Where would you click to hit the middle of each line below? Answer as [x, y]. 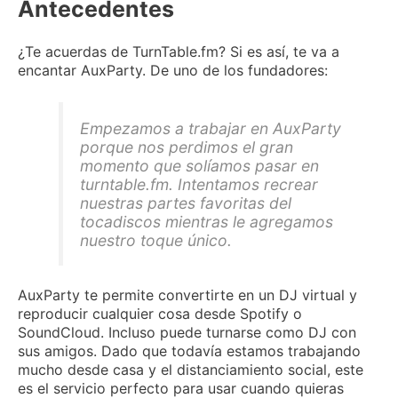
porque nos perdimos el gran [186, 147]
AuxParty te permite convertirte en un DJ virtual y [187, 295]
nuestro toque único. [155, 240]
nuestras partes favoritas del [185, 203]
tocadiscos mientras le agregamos [206, 221]
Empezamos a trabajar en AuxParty [210, 128]
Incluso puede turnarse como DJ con [232, 333]
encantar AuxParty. [84, 70]
